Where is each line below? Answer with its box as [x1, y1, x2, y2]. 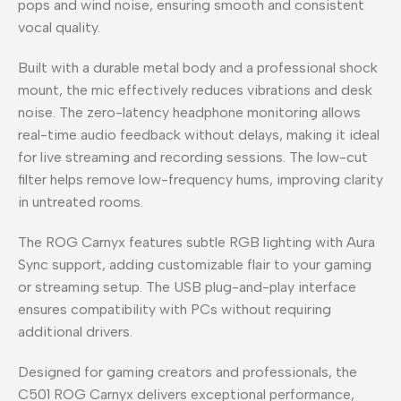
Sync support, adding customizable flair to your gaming [18, 255, 371, 273]
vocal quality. [18, 18, 100, 36]
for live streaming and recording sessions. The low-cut [18, 148, 368, 166]
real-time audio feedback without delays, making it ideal [18, 125, 380, 143]
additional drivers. [18, 322, 132, 340]
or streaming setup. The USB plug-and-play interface [18, 277, 356, 295]
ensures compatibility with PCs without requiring [18, 300, 331, 318]
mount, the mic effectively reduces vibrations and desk [18, 81, 372, 98]
